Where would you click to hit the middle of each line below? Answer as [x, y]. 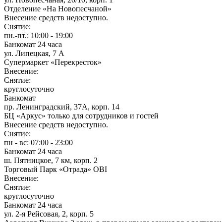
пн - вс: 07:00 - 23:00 [38, 142]
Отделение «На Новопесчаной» [58, 8]
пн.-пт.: [16, 35]
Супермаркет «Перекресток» [53, 62]
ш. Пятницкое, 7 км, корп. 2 [51, 160]
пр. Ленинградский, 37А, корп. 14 [62, 107]
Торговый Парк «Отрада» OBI [55, 169]
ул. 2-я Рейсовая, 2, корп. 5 [49, 214]
